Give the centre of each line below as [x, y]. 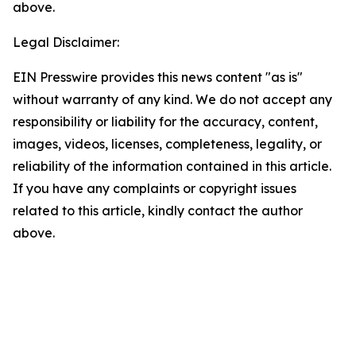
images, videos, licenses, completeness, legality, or [167, 144]
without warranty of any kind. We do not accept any [172, 99]
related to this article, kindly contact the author [158, 211]
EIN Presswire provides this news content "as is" [158, 77]
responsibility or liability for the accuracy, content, [165, 122]
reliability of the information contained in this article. [172, 166]
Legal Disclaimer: [66, 42]
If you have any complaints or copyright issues [155, 188]
